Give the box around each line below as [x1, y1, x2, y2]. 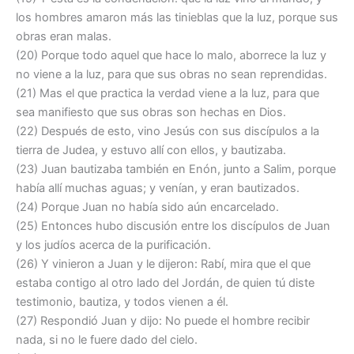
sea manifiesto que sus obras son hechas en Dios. [16, 105, 286, 120]
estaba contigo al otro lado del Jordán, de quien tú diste [16, 276, 314, 291]
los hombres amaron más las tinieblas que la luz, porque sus [16, 10, 338, 25]
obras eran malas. [16, 29, 111, 44]
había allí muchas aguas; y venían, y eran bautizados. [16, 181, 299, 196]
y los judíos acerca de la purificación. [16, 238, 211, 253]
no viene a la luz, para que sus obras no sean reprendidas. [16, 67, 327, 82]
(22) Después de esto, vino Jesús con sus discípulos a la [16, 124, 319, 139]
